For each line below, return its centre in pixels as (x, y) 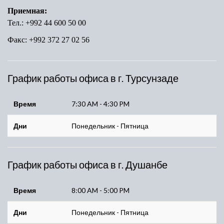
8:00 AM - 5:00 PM (100, 190)
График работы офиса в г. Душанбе (87, 165)
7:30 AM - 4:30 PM (100, 104)
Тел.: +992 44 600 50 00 (47, 23)
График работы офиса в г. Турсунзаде (93, 78)
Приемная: (27, 11)
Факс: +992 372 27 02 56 (48, 40)
